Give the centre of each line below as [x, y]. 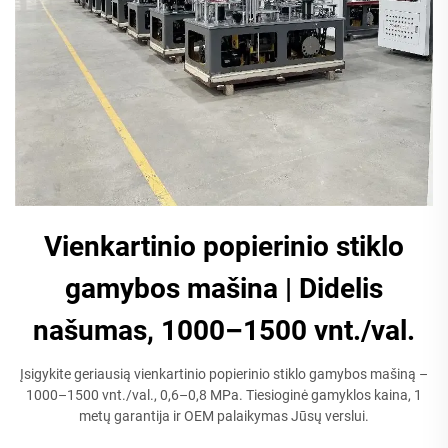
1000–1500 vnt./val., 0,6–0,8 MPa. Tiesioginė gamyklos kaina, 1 [224, 394]
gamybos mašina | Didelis [224, 288]
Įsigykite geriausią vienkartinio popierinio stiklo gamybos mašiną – [224, 373]
